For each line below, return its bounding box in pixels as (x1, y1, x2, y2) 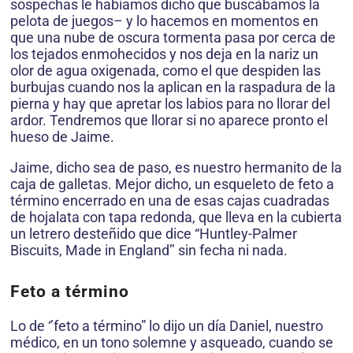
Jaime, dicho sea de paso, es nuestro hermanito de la (10, 158, 342, 176)
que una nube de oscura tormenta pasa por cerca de (10, 28, 336, 46)
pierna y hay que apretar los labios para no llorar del (10, 95, 330, 112)
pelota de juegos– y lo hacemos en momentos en (10, 12, 318, 29)
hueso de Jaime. (10, 128, 114, 145)
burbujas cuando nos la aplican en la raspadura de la (10, 78, 336, 95)
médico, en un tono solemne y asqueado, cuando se (10, 333, 333, 351)
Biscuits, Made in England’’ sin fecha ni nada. (10, 241, 288, 258)
